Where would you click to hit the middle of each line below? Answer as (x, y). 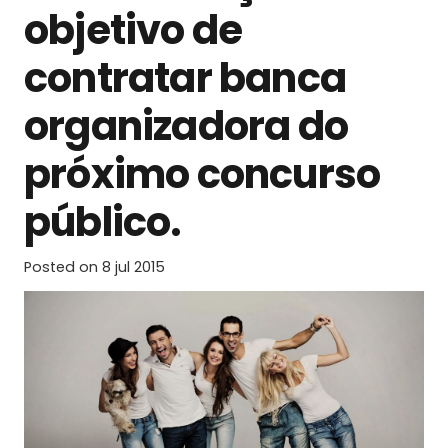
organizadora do (186, 126)
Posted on (63, 267)
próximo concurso (202, 174)
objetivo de (133, 30)
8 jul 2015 (133, 267)
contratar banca (185, 78)
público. (103, 222)
